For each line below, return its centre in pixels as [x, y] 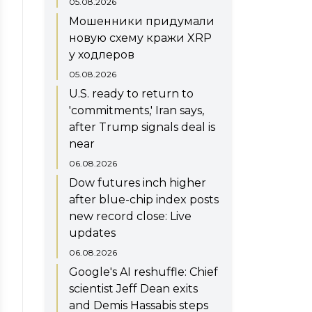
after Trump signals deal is [142, 127]
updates [92, 233]
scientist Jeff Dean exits [133, 288]
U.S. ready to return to [131, 93]
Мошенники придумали [142, 21]
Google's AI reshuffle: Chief [143, 272]
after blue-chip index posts [144, 199]
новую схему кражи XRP [140, 38]
